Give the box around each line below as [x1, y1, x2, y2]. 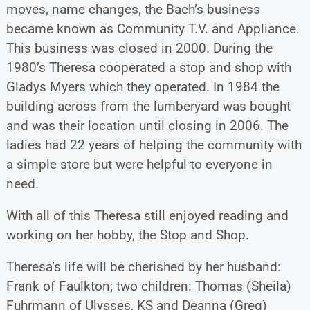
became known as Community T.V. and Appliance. [6, 20, 300, 37]
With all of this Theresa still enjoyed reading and [6, 207, 289, 224]
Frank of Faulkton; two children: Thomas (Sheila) [6, 277, 291, 294]
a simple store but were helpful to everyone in [6, 156, 273, 172]
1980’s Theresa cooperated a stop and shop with [6, 59, 291, 75]
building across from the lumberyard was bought [6, 98, 291, 114]
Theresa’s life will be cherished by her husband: [6, 258, 281, 275]
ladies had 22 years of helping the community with [6, 136, 302, 153]
